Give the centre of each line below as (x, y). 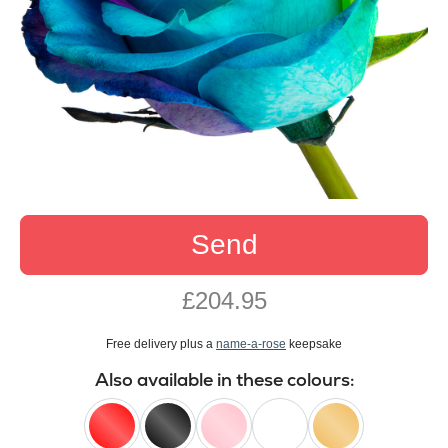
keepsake (314, 344)
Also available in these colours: (224, 380)
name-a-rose (251, 344)
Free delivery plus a (161, 344)
